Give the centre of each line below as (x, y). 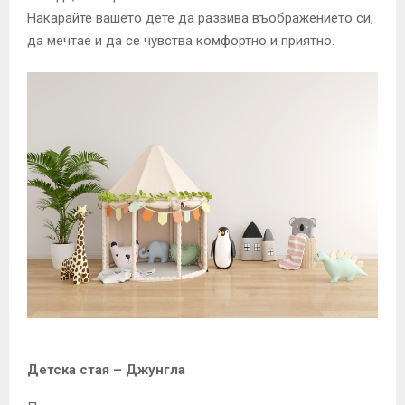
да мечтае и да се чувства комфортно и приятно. (181, 41)
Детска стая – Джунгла (106, 369)
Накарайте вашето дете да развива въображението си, (200, 19)
